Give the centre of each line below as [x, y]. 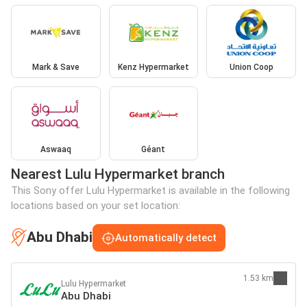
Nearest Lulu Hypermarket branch [118, 174]
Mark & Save [56, 67]
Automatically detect [166, 237]
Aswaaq [56, 149]
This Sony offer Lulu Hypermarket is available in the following [150, 190]
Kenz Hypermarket [153, 67]
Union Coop [251, 67]
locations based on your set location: [96, 205]
